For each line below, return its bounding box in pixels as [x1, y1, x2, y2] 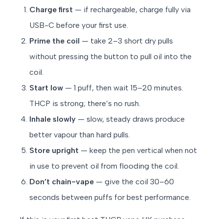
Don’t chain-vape [29, 177, 94, 187]
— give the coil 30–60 [94, 177, 174, 187]
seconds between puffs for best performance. [29, 193, 191, 202]
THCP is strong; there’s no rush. [29, 99, 140, 109]
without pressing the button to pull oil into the [29, 52, 192, 62]
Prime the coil [29, 36, 80, 46]
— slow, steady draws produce [76, 114, 185, 124]
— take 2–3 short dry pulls [80, 36, 173, 46]
